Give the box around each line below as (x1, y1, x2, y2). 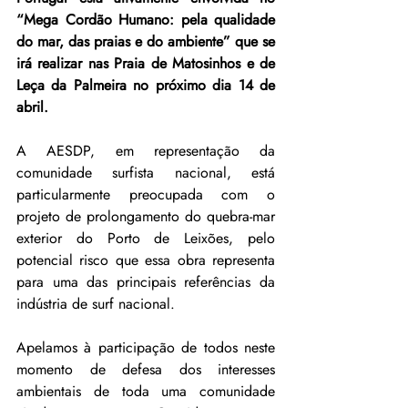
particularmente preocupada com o (16, 183, 275, 205)
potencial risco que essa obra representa (16, 249, 275, 270)
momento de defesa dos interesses (16, 358, 275, 380)
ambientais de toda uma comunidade (16, 380, 275, 402)
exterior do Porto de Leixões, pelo (16, 227, 275, 249)
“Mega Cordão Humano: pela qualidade (16, 8, 275, 30)
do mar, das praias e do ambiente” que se (16, 30, 275, 52)
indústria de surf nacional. (16, 292, 175, 314)
